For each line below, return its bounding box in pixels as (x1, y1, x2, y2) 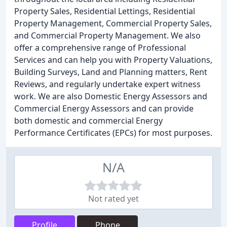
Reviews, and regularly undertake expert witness (14, 79, 201, 90)
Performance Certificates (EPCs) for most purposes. (14, 127, 212, 138)
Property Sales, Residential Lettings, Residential (14, 6, 195, 17)
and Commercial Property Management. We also (14, 30, 201, 41)
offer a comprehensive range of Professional (14, 42, 186, 53)
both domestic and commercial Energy (14, 115, 163, 126)
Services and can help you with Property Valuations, (14, 54, 212, 65)
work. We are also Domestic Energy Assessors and (14, 91, 207, 102)
